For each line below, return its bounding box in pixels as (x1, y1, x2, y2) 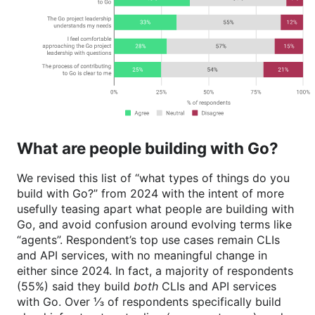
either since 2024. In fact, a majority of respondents (17, 264, 293, 278)
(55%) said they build (17, 279, 134, 294)
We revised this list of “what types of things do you (17, 171, 290, 186)
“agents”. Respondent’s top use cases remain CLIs (17, 233, 280, 247)
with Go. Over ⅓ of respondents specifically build (17, 295, 281, 309)
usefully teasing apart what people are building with (17, 202, 294, 217)
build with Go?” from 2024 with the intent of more (17, 186, 284, 201)
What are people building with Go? (17, 139, 278, 158)
